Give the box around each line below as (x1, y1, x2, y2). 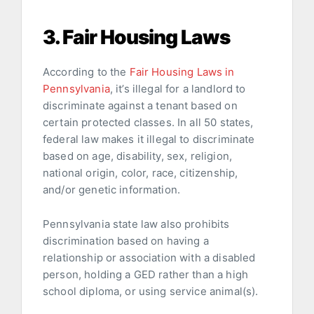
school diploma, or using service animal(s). (43, 284, 259, 298)
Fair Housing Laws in (129, 64, 235, 78)
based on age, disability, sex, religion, (43, 149, 232, 163)
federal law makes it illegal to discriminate (43, 132, 255, 146)
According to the (43, 64, 130, 78)
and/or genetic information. (43, 182, 181, 196)
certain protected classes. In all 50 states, (43, 115, 254, 129)
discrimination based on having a (43, 233, 209, 247)
